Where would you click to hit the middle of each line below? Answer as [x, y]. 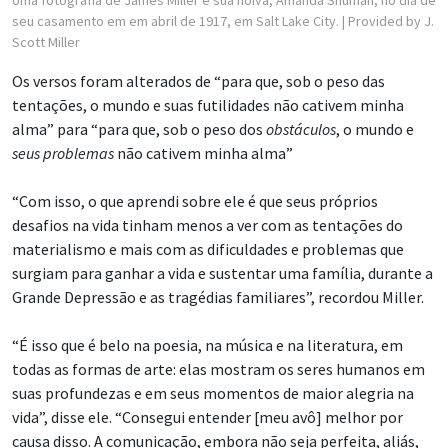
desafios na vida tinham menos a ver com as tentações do [207, 225]
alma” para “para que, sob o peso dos [139, 129]
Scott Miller [46, 42]
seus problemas [63, 153]
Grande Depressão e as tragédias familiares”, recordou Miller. [218, 297]
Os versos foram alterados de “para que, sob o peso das [198, 81]
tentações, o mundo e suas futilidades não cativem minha [208, 105]
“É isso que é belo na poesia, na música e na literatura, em [207, 345]
